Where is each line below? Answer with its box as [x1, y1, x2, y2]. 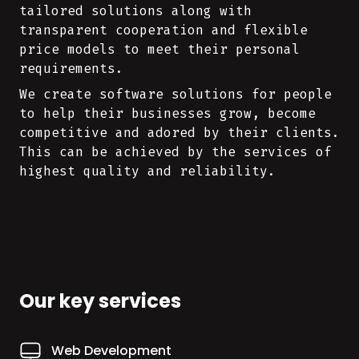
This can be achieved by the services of [19, 143, 332, 160]
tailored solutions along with [19, 2, 252, 19]
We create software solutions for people [19, 86, 332, 103]
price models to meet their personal [19, 41, 300, 58]
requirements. [19, 60, 123, 77]
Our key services [19, 288, 181, 314]
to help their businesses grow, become [19, 105, 316, 122]
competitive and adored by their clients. [19, 124, 340, 141]
